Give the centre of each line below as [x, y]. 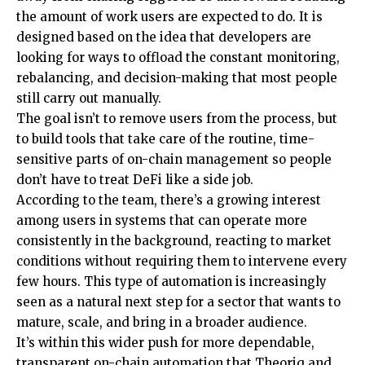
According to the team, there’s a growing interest [169, 200]
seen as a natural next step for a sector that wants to [178, 301]
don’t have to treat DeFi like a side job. [135, 179]
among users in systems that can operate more [162, 220]
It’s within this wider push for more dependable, [165, 342]
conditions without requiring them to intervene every [182, 261]
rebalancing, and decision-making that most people [177, 77]
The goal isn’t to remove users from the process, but [177, 118]
